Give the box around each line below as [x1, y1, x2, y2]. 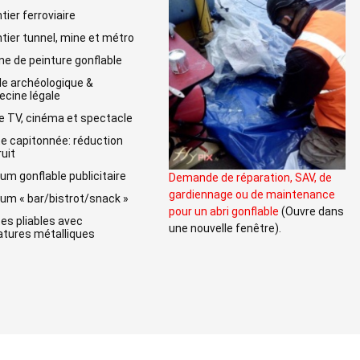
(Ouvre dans [279, 205, 344, 219]
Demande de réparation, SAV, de [169, 171, 332, 185]
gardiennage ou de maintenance [169, 188, 335, 202]
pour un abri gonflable [169, 205, 279, 219]
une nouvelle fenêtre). [169, 222, 281, 235]
